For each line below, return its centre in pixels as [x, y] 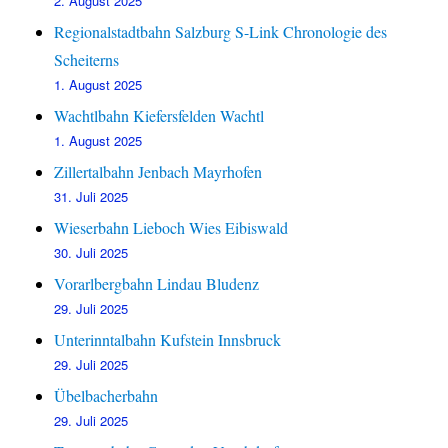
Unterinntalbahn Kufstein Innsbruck [168, 340]
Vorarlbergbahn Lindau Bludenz [157, 284]
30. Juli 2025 [91, 253]
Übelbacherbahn [106, 396]
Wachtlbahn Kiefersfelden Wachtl [159, 116]
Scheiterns [87, 60]
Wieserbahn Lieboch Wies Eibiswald [171, 228]
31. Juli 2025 [91, 197]
